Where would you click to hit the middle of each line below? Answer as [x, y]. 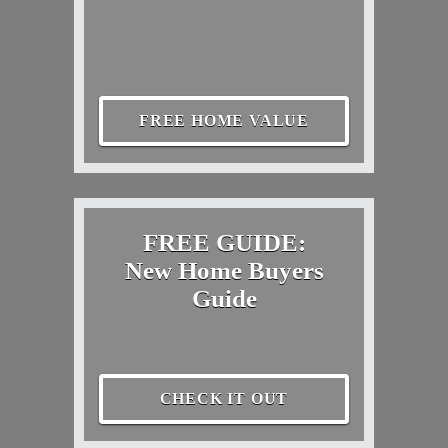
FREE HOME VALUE [224, 121]
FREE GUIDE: [224, 242]
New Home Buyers [224, 270]
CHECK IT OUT [224, 399]
